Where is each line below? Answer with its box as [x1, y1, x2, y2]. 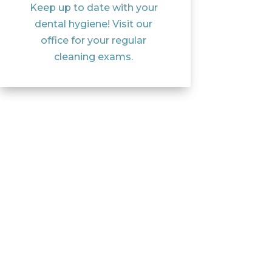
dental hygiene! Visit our [35, 18, 153, 30]
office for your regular [41, 35, 147, 47]
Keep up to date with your [29, 2, 158, 14]
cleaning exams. [54, 51, 134, 63]
